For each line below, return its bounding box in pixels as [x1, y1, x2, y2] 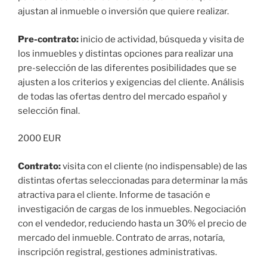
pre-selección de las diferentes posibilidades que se [18, 62, 237, 73]
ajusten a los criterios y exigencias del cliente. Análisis [18, 76, 244, 88]
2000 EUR [18, 133, 61, 144]
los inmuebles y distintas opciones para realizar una [18, 48, 233, 59]
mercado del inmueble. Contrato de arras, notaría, [18, 232, 225, 243]
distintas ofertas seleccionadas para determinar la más [18, 175, 248, 186]
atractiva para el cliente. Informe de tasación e [18, 189, 210, 200]
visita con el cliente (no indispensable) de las [63, 160, 247, 172]
